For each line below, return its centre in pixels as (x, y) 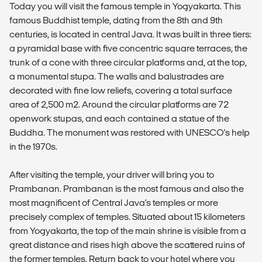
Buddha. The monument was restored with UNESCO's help (130, 132)
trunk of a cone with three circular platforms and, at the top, (128, 62)
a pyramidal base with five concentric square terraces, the (128, 48)
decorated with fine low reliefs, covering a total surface (121, 90)
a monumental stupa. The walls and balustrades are (117, 76)
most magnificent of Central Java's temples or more (114, 202)
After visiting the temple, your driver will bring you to (112, 174)
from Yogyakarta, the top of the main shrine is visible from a (128, 230)
